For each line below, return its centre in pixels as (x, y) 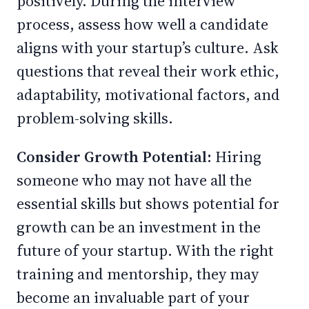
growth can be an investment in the (139, 227)
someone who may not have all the (134, 180)
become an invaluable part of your (133, 297)
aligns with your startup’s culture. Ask (148, 48)
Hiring (237, 157)
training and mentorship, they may (138, 274)
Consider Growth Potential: (114, 157)
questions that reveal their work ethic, (148, 71)
